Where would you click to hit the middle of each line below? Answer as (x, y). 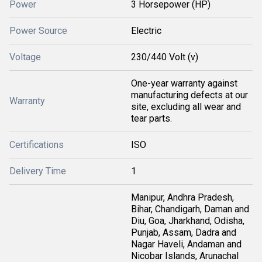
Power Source (38, 31)
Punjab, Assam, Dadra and (184, 232)
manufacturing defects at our (189, 95)
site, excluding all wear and (186, 107)
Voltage (25, 57)
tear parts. (151, 118)
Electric (146, 31)
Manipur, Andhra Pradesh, (182, 197)
